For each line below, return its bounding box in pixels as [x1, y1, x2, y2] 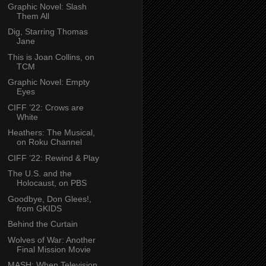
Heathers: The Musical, [7, 128, 95, 138]
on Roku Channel [16, 137, 82, 147]
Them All [16, 11, 49, 21]
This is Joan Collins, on [7, 52, 94, 62]
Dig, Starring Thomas [7, 27, 88, 37]
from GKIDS [16, 203, 62, 213]
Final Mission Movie [16, 244, 91, 254]
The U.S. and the [7, 169, 72, 179]
